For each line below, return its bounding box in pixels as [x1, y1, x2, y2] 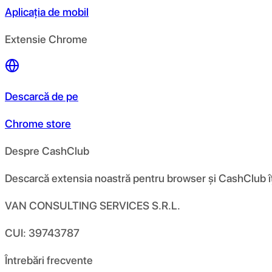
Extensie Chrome [5, 32, 87, 46]
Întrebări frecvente [5, 253, 93, 267]
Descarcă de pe [5, 89, 78, 103]
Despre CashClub [5, 144, 89, 157]
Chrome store [5, 117, 71, 130]
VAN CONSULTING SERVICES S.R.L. [5, 199, 180, 212]
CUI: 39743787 [5, 226, 80, 239]
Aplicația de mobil [5, 5, 89, 18]
